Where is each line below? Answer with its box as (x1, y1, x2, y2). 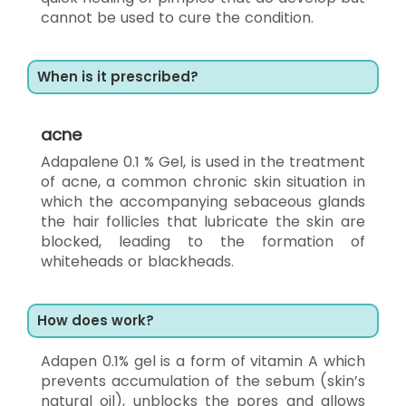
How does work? (37, 310, 154, 330)
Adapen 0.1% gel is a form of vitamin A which (41, 350, 365, 372)
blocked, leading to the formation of (41, 230, 365, 252)
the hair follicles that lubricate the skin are (41, 210, 365, 232)
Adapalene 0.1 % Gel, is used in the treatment (41, 150, 365, 172)
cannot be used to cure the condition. (41, 6, 314, 28)
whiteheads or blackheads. (41, 250, 234, 272)
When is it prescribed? (37, 66, 198, 86)
